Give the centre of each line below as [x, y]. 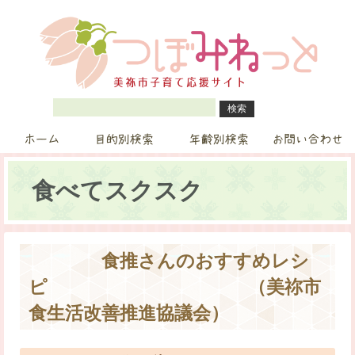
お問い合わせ [308, 139]
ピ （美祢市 [175, 287]
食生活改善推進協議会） [129, 313]
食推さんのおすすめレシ [169, 261]
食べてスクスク [117, 191]
